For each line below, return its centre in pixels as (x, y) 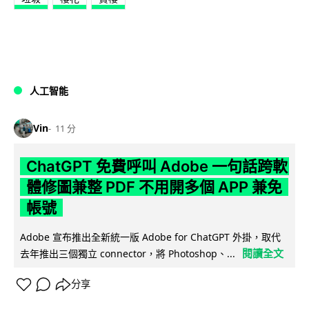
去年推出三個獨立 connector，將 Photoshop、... (128, 253)
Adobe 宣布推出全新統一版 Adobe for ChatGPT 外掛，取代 (150, 237)
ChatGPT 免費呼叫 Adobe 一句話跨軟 (157, 166)
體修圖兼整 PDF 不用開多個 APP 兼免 (154, 187)
